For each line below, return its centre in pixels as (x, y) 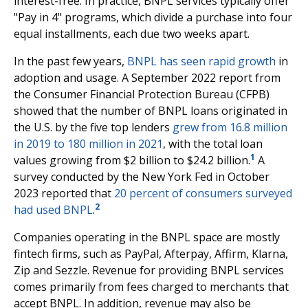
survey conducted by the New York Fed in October (142, 177)
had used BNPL (53, 210)
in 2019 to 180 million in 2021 (88, 144)
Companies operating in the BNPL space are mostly (147, 237)
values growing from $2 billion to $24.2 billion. (132, 160)
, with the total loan (213, 144)
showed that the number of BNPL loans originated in (151, 111)
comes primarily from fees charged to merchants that (151, 287)
